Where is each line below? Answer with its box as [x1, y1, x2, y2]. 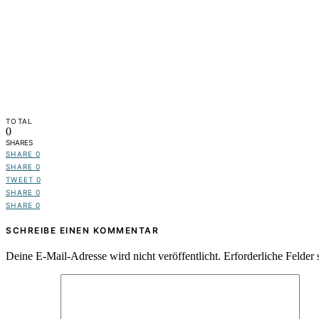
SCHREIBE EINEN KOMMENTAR [6, 225, 159, 236]
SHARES [6, 138, 33, 147]
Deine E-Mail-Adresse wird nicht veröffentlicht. [6, 250, 221, 263]
